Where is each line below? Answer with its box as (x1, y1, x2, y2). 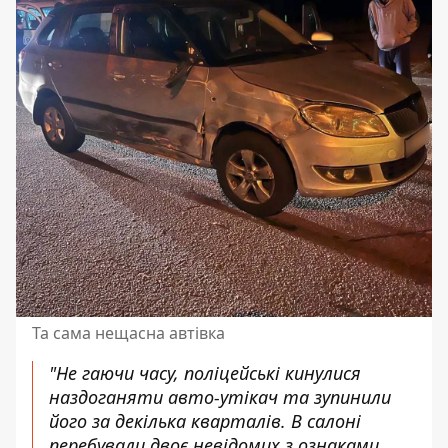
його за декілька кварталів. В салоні (49, 409, 361, 433)
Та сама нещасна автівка (32, 322, 225, 344)
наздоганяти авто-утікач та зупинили (49, 385, 391, 409)
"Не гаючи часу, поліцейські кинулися (49, 361, 361, 385)
